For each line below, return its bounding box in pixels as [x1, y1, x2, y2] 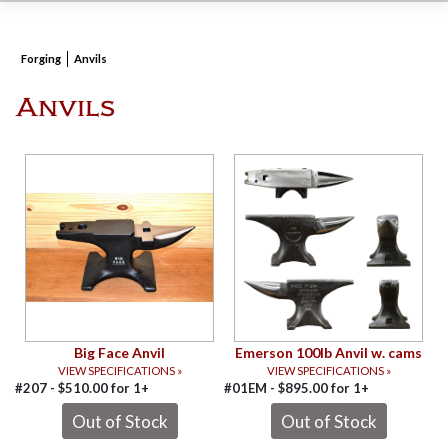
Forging [21, 52, 61, 65]
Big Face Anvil [74, 344, 165, 362]
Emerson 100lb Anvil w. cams [235, 344, 422, 362]
